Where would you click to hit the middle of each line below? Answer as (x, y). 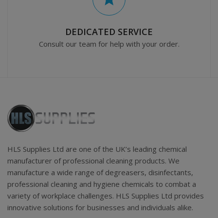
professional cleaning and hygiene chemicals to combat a (102, 184)
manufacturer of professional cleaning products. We (93, 161)
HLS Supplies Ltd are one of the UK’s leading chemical (97, 149)
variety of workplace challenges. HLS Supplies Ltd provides (106, 196)
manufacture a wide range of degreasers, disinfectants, (100, 173)
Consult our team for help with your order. (109, 44)
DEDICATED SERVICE (109, 32)
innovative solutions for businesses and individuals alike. (100, 208)
